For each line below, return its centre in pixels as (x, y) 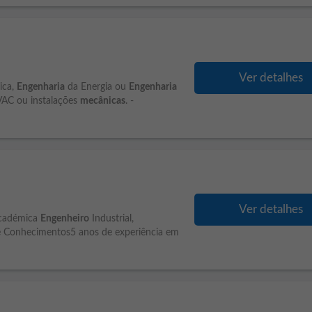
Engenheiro (65, 219)
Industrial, (111, 219)
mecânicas (103, 101)
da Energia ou (97, 87)
